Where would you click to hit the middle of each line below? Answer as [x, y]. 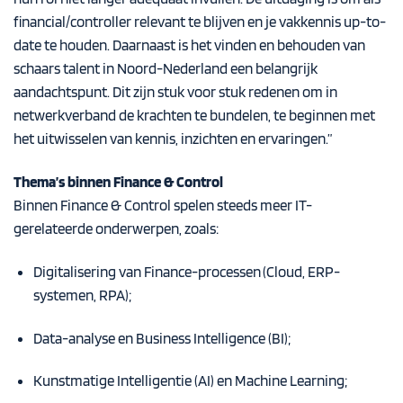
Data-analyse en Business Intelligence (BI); [161, 338]
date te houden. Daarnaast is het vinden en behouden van [189, 45]
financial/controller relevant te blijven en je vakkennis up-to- [200, 22]
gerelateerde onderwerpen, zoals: [116, 228]
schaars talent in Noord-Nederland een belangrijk [166, 69]
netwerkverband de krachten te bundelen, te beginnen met [194, 116]
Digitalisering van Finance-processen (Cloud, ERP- [186, 271]
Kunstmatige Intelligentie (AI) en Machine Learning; [190, 381]
